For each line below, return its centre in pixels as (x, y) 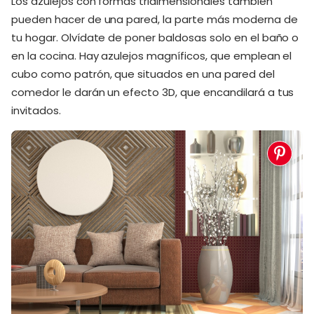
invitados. (36, 110)
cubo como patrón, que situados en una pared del (143, 74)
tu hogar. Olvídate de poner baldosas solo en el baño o (155, 37)
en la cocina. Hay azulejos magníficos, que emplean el (152, 56)
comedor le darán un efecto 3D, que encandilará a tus (153, 92)
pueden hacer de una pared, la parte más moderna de (155, 19)
